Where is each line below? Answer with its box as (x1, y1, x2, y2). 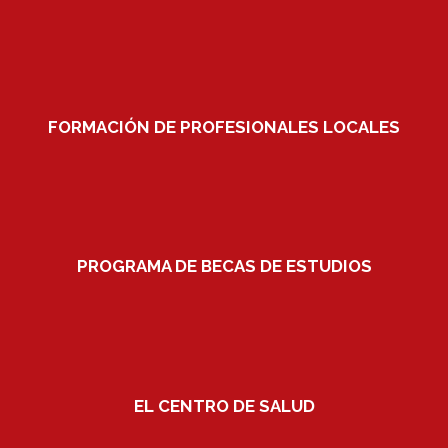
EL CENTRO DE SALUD (133, 395, 315, 416)
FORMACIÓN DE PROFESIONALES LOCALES (48, 116, 400, 137)
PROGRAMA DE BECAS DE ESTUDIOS (76, 256, 372, 277)
